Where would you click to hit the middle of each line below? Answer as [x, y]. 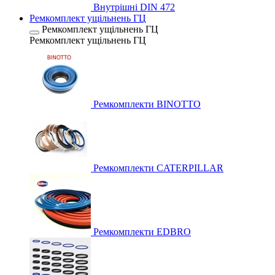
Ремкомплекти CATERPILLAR [158, 168]
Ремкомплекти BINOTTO [147, 104]
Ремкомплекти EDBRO [142, 232]
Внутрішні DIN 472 [134, 7]
